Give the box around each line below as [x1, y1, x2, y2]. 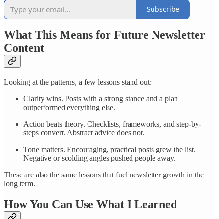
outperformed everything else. [23, 103, 115, 112]
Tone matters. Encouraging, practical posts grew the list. [23, 145, 196, 154]
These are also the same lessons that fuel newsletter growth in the [4, 171, 204, 179]
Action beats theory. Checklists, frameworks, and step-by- [23, 120, 201, 129]
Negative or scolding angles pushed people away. [23, 154, 175, 163]
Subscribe [147, 4, 179, 14]
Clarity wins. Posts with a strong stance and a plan [23, 94, 178, 103]
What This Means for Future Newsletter [4, 28, 205, 42]
